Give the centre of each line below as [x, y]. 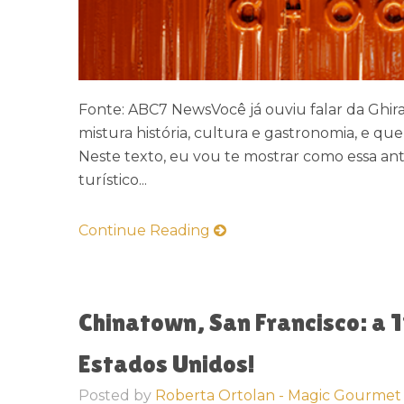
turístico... [113, 180]
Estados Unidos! [167, 363]
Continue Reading [146, 230]
